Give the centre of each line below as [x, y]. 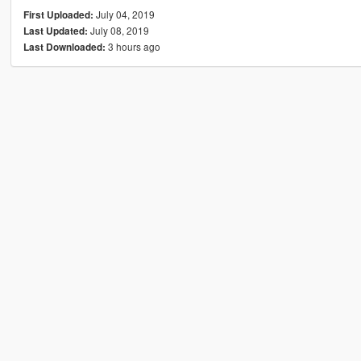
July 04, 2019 [124, 14]
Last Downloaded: [64, 47]
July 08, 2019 [118, 30]
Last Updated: [55, 31]
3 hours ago [133, 46]
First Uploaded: [58, 15]
